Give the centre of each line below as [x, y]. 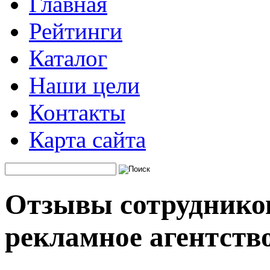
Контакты [77, 112]
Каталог [68, 58]
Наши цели [84, 85]
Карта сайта [87, 140]
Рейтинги [76, 31]
